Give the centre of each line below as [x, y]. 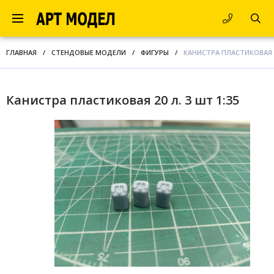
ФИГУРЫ [155, 52]
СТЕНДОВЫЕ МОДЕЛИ [89, 52]
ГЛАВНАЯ [21, 52]
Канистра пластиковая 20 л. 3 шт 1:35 [123, 100]
